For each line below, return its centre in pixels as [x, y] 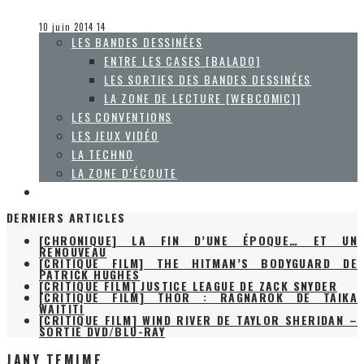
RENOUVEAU [73, 252]
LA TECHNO [103, 154]
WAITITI [62, 309]
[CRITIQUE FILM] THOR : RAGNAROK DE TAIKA [198, 297]
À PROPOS [68, 192]
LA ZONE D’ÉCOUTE [125, 173]
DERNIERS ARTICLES [66, 218]
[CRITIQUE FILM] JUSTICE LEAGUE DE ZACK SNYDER [188, 286]
